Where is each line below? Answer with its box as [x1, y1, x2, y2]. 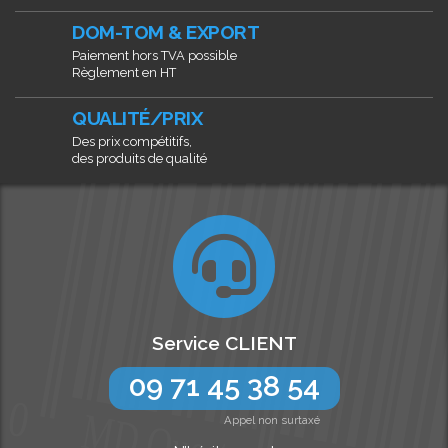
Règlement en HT [72, 65, 176, 81]
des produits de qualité [72, 151, 207, 167]
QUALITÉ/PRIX [72, 107, 202, 130]
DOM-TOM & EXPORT [72, 21, 259, 44]
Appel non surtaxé [223, 413, 320, 428]
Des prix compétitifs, [72, 134, 192, 150]
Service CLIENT [151, 332, 297, 355]
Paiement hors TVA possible [72, 48, 237, 64]
